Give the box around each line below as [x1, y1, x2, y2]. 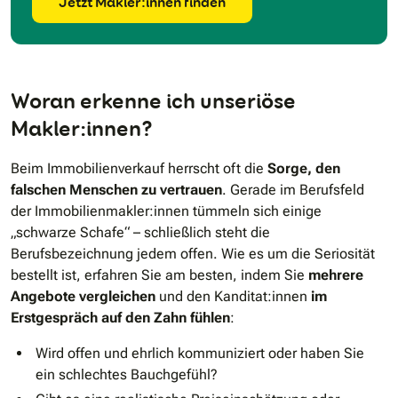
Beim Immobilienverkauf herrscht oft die [11, 160, 267, 178]
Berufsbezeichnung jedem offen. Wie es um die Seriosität [11, 245, 375, 263]
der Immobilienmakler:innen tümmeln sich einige [11, 203, 322, 220]
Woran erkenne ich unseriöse [11, 87, 296, 115]
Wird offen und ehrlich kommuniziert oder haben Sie [36, 345, 364, 362]
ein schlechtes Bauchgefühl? [36, 366, 218, 384]
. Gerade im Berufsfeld [222, 181, 364, 199]
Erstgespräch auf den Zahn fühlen [11, 309, 230, 327]
